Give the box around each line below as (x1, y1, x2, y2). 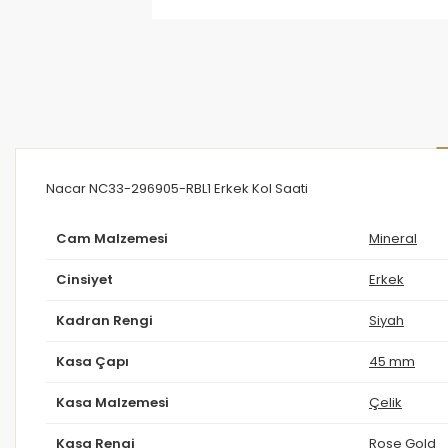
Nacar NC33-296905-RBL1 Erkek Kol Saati (46, 181, 308, 195)
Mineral (369, 231, 417, 245)
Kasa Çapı (56, 354, 129, 368)
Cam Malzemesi (56, 231, 168, 245)
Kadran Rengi (56, 313, 153, 327)
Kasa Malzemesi (56, 395, 169, 409)
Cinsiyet (56, 272, 113, 286)
